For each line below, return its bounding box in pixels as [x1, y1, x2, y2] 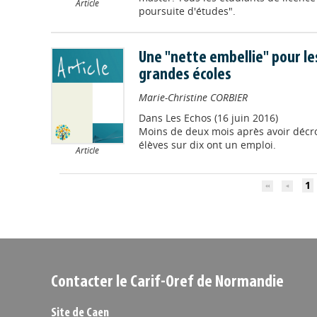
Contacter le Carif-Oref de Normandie [51, 274, 284, 292]
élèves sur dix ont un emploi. [138, 137, 276, 151]
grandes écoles [138, 66, 231, 83]
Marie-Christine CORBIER [138, 90, 248, 104]
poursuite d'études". [138, 4, 236, 18]
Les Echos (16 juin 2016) [165, 110, 278, 125]
